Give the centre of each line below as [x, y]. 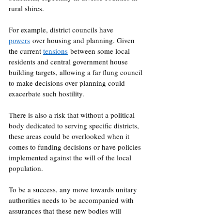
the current [26, 51]
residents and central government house [69, 62]
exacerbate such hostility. [48, 94]
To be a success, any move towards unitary [74, 190]
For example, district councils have [62, 30]
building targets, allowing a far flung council [77, 72]
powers [19, 40]
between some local [100, 51]
